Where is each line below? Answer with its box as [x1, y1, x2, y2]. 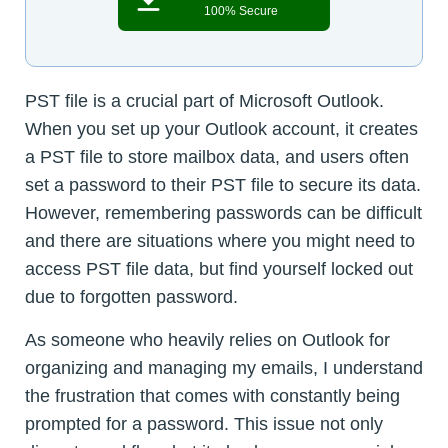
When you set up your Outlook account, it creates [25, 119, 418, 140]
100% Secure [204, 4, 278, 19]
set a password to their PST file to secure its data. [25, 175, 421, 196]
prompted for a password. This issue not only [25, 414, 383, 435]
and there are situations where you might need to [25, 231, 415, 252]
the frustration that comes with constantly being [25, 386, 400, 407]
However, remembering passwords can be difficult [25, 203, 422, 224]
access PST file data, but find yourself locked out [25, 259, 413, 280]
